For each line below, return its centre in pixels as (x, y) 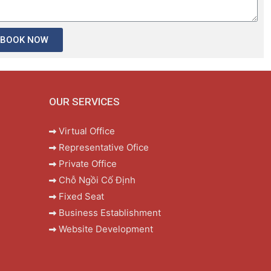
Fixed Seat (81, 197)
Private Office (87, 164)
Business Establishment (109, 213)
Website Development (106, 229)
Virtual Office (87, 131)
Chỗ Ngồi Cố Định (97, 180)
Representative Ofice (103, 148)
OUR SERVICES (84, 102)
